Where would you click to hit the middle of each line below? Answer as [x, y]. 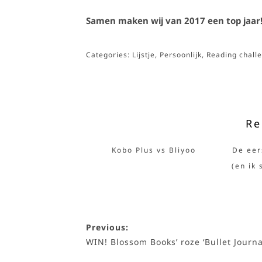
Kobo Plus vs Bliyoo [154, 150]
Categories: [109, 55]
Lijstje [144, 55]
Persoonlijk [181, 55]
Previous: [107, 227]
